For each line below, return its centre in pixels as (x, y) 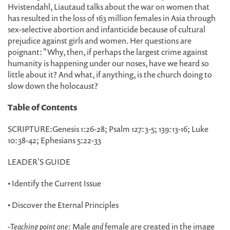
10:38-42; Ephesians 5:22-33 (54, 140)
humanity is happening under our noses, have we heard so (108, 63)
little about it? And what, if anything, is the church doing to (110, 74)
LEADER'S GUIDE (39, 162)
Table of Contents (43, 107)
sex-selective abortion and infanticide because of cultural (107, 29)
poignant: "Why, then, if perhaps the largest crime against (108, 52)
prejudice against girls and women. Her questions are (100, 41)
